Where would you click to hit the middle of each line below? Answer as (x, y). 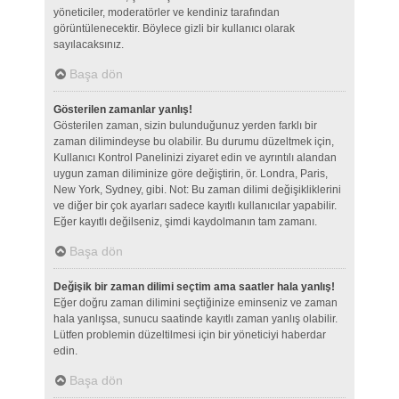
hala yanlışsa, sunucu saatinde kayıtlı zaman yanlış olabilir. (195, 319)
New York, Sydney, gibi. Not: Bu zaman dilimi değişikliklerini (197, 190)
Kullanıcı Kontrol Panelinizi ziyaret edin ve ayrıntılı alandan (195, 158)
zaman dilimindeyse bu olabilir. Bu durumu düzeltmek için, (193, 142)
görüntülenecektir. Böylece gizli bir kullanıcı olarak (174, 29)
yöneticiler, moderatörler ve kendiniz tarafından (166, 13)
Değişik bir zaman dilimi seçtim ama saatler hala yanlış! (194, 287)
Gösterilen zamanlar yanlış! (122, 110)
